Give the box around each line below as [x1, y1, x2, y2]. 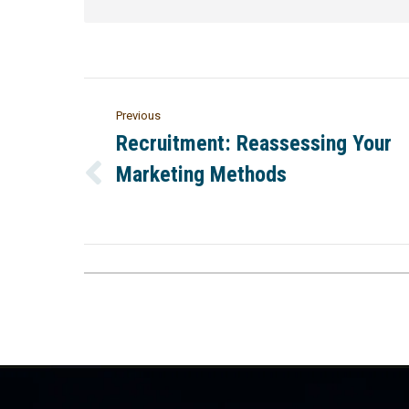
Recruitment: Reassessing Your [116, 130, 392, 156]
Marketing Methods [116, 161, 287, 187]
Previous [116, 108, 161, 122]
